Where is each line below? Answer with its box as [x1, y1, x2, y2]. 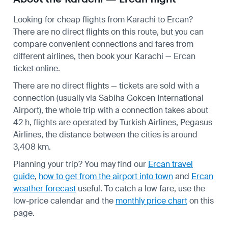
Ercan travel [148, 158, 193, 169]
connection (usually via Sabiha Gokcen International [13, 92, 204, 103]
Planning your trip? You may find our [13, 158, 148, 169]
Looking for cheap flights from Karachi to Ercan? [13, 14, 193, 25]
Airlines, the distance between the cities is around [13, 129, 197, 140]
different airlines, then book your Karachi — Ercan [13, 50, 195, 62]
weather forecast [13, 183, 76, 194]
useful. [76, 183, 102, 194]
